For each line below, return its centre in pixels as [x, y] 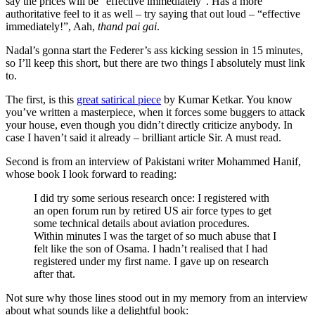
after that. [54, 274]
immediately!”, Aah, [52, 27]
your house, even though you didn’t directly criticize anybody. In [149, 125]
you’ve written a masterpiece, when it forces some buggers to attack [155, 112]
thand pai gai [127, 27]
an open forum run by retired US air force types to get [153, 211]
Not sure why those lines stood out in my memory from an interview [157, 298]
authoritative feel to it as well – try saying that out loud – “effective [153, 14]
